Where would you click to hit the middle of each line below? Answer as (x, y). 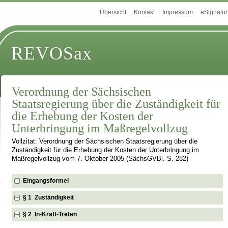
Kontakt (144, 12)
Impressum (178, 12)
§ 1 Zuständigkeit (49, 197)
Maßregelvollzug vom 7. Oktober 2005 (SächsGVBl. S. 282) (100, 159)
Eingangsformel (46, 180)
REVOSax (52, 54)
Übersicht (113, 12)
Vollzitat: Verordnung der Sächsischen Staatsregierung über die (105, 142)
